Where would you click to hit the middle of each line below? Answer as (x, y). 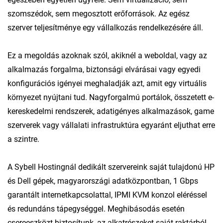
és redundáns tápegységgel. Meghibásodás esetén (96, 209)
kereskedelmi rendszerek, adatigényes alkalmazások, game (111, 111)
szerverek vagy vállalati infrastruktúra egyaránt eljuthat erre (111, 125)
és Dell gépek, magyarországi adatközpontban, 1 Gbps (103, 181)
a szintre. (23, 139)
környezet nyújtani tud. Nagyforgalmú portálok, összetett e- (111, 97)
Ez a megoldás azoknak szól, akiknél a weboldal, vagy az (107, 55)
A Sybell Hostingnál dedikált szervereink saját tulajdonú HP (111, 167)
